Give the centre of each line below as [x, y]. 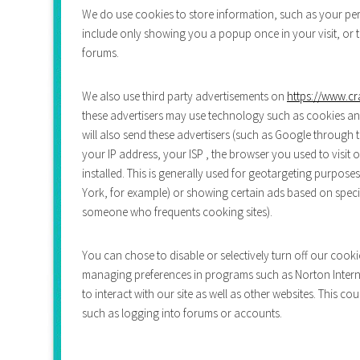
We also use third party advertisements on [184, 96]
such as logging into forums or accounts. [182, 313]
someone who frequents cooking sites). [177, 211]
